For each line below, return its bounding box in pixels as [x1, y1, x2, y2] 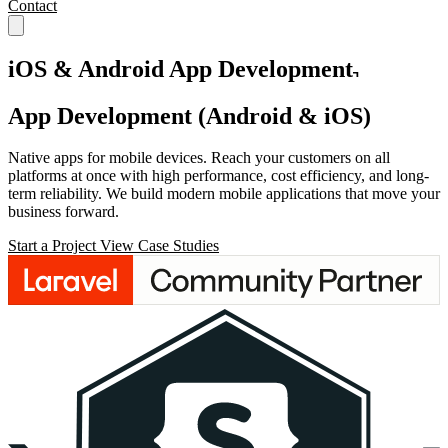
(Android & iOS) [198, 102, 371, 129]
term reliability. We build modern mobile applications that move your [8, 185, 440, 203]
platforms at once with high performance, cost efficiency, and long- [8, 167, 429, 185]
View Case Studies [100, 237, 219, 255]
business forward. [8, 203, 119, 221]
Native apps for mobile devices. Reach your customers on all [8, 149, 390, 167]
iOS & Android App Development [8, 55, 353, 82]
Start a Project [8, 237, 100, 255]
